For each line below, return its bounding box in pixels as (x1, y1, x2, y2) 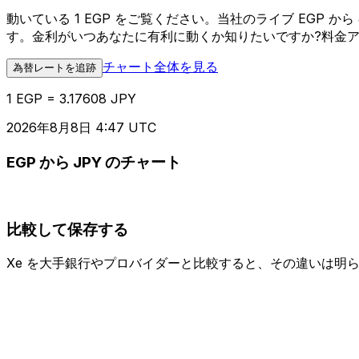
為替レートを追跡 (13, 62, 96, 75)
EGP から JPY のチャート (6, 153, 181, 172)
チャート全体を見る (103, 58, 218, 75)
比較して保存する (6, 220, 128, 239)
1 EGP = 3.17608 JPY (6, 91, 136, 107)
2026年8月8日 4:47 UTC (6, 119, 156, 136)
